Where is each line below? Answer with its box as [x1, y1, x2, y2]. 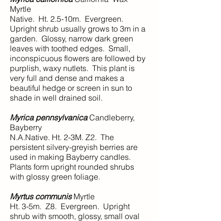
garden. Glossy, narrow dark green [10, 34, 133, 43]
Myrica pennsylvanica [10, 112, 87, 122]
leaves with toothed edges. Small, [10, 43, 130, 53]
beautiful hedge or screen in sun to [10, 83, 132, 93]
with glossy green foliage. [10, 172, 100, 182]
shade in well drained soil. [10, 93, 103, 103]
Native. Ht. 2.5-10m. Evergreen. [10, 14, 125, 24]
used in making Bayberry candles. [10, 152, 131, 162]
